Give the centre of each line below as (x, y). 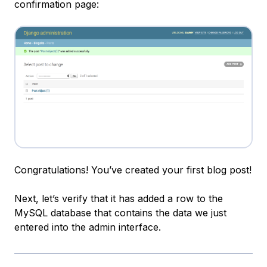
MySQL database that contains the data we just (120, 213)
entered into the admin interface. (88, 227)
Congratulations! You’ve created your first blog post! (133, 170)
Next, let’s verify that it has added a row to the (119, 199)
